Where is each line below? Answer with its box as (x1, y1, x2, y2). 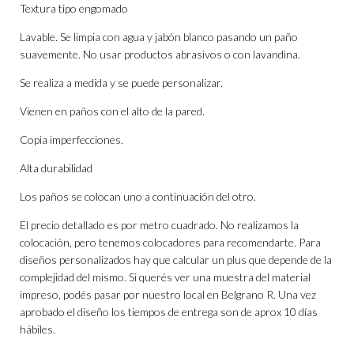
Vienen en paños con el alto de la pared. (20, 104, 205, 119)
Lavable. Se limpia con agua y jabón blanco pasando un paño (20, 30, 298, 44)
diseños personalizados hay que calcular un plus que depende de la (20, 253, 332, 267)
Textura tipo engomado (20, 2, 128, 16)
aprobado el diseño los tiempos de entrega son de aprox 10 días (20, 305, 318, 319)
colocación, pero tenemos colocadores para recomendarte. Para (20, 235, 321, 250)
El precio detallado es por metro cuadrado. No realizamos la (20, 218, 299, 232)
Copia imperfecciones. (20, 133, 123, 147)
